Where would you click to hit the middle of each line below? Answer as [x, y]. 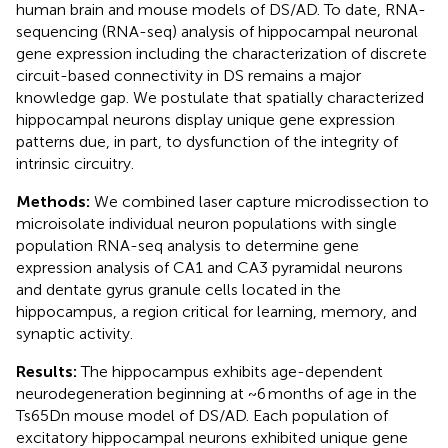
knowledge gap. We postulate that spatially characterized [220, 97]
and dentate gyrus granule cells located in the [178, 289]
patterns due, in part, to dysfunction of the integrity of [207, 141]
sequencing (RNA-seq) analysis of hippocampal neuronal [217, 31]
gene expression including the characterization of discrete [221, 53]
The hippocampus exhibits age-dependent [232, 371]
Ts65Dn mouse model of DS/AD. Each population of [202, 415]
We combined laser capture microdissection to [261, 201]
